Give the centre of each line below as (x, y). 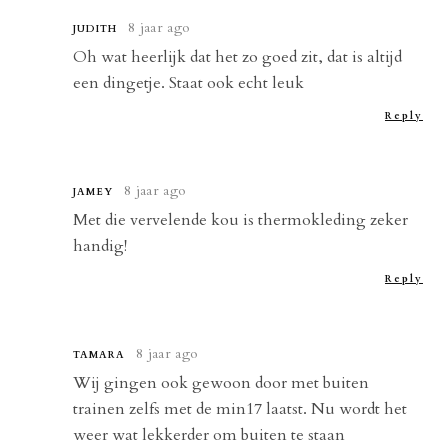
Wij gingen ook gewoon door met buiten (221, 382)
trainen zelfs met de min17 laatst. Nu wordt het (240, 408)
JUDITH (95, 28)
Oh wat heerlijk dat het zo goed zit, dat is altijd (238, 56)
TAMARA (99, 354)
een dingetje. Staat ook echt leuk (189, 82)
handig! (100, 245)
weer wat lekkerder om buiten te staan (209, 434)
